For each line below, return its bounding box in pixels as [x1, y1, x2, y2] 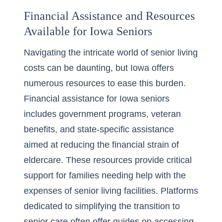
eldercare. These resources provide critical [24, 155, 192, 165]
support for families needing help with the [24, 170, 186, 180]
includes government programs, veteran [24, 109, 181, 119]
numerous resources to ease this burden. [24, 78, 186, 88]
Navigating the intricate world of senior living [24, 48, 198, 57]
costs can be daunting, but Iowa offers [24, 63, 174, 73]
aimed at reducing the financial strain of [24, 140, 179, 150]
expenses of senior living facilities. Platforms [24, 186, 198, 196]
